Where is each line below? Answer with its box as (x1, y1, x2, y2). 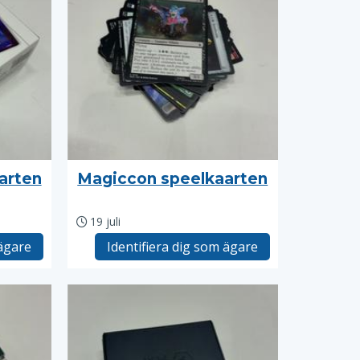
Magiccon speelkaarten (77, 170, 268, 188)
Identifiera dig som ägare (106, 238, 258, 256)
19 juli (90, 214, 121, 229)
